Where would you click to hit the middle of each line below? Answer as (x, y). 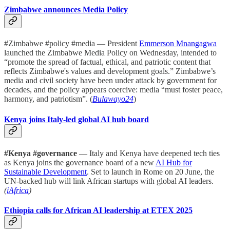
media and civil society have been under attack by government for (110, 81)
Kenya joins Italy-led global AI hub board (76, 119)
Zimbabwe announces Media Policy (66, 9)
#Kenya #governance (41, 153)
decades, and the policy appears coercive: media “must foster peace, (113, 90)
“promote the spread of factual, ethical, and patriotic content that (107, 62)
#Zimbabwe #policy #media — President (72, 44)
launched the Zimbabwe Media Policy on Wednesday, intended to (110, 53)
